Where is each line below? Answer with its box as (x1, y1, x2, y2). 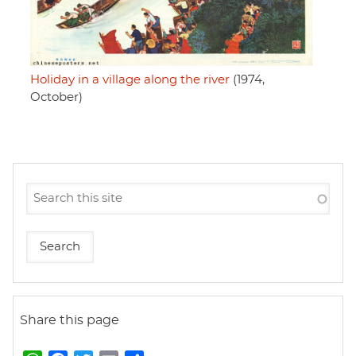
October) (30, 91, 83, 104)
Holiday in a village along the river (30, 74, 230, 87)
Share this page (20, 314, 119, 327)
